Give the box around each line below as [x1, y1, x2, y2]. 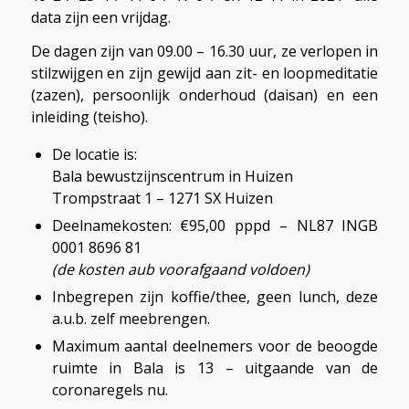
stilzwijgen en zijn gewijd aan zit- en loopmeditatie [30, 63, 379, 84]
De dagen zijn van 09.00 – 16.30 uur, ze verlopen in [30, 41, 379, 62]
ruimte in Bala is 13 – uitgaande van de [51, 357, 379, 378]
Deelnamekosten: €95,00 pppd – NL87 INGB [51, 215, 379, 236]
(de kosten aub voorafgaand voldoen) [51, 258, 309, 279]
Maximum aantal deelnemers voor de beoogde [51, 335, 379, 356]
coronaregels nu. [51, 379, 168, 400]
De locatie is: [51, 143, 137, 164]
